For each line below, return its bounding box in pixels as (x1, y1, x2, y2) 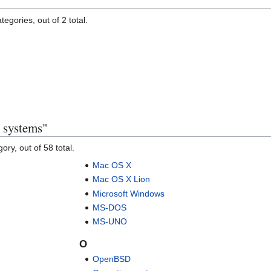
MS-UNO (93, 217, 128, 227)
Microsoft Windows (93, 188, 165, 198)
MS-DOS (93, 202, 127, 212)
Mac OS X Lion (93, 174, 151, 184)
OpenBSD (93, 253, 131, 264)
